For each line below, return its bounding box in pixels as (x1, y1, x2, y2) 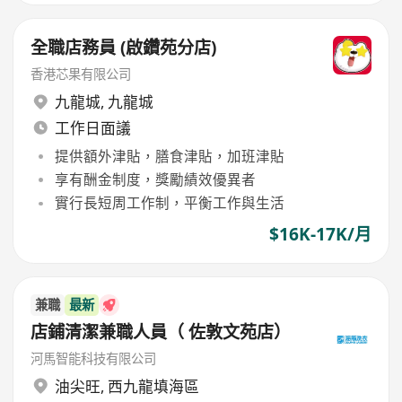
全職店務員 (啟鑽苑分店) (31, 36, 217, 60)
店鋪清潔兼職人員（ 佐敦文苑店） (31, 319, 292, 344)
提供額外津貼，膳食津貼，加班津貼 (54, 145, 284, 166)
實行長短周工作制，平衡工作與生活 (54, 193, 284, 214)
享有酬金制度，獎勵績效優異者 (54, 169, 256, 189)
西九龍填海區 (107, 376, 199, 398)
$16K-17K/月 (268, 223, 371, 247)
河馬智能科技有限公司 (31, 349, 157, 367)
